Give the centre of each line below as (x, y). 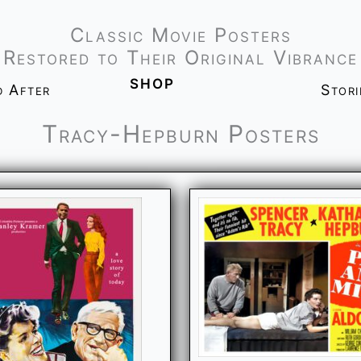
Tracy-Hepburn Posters (180, 134)
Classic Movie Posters (180, 35)
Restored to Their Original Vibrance (180, 58)
